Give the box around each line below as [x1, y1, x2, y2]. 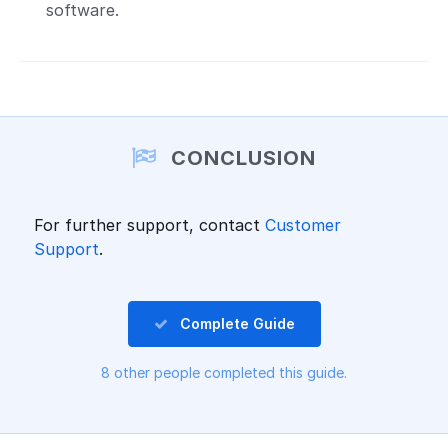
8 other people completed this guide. [101, 363, 347, 381]
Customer [264, 214, 341, 235]
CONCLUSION [165, 145, 317, 170]
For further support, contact [33, 214, 265, 235]
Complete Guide [179, 314, 295, 332]
